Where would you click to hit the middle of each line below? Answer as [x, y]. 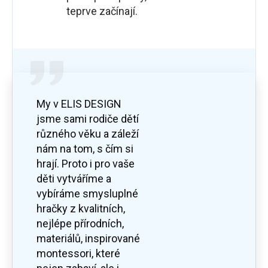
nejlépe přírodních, [80, 224]
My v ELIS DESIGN [79, 104]
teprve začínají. [102, 11]
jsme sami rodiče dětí [88, 119]
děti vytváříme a [74, 179]
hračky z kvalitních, [81, 209]
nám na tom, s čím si [85, 149]
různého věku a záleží [88, 134]
